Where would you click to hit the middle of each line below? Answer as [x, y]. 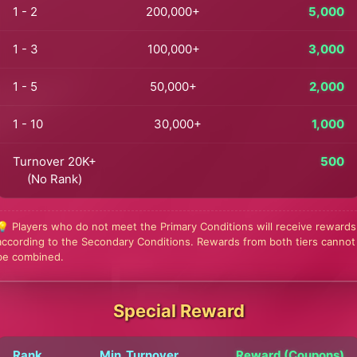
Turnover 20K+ [55, 161]
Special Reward [178, 311]
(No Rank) [55, 179]
